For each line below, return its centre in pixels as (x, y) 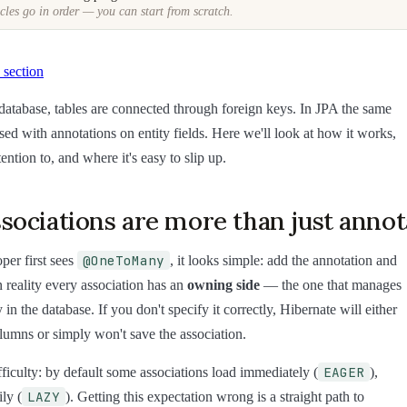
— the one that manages (331, 285)
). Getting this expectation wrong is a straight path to (215, 396)
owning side (223, 285)
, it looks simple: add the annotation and (283, 261)
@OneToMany (124, 261)
